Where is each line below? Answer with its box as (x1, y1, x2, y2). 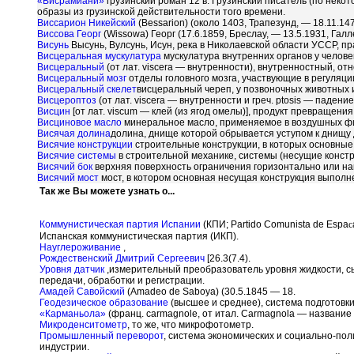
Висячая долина (37, 128, 111, 139)
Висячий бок (37, 161, 92, 172)
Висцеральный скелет (37, 84, 137, 95)
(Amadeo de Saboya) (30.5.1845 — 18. (125, 286, 296, 297)
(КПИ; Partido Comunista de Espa (201, 219, 348, 230)
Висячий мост (37, 172, 99, 183)
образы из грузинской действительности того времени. (37, 6, 285, 17)
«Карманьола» (40, 308, 106, 319)
